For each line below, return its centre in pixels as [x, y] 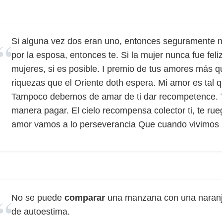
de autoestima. [41, 212]
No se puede [38, 198]
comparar [85, 198]
